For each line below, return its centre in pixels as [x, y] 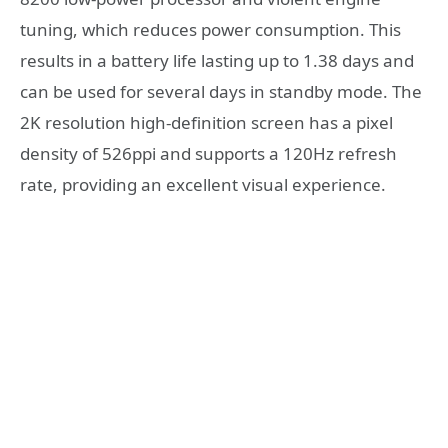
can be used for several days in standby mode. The [221, 91]
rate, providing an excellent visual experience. [203, 184]
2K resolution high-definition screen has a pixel [206, 122]
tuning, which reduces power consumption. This [210, 29]
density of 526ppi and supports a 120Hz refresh [208, 153]
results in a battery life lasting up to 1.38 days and [217, 60]
